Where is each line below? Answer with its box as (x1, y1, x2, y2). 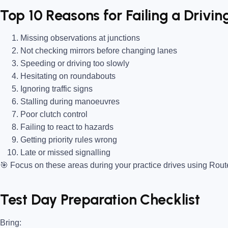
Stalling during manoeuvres (20, 97, 120, 106)
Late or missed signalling (20, 148, 110, 157)
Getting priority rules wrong (20, 135, 117, 145)
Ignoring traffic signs (20, 84, 93, 94)
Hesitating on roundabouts (20, 72, 116, 81)
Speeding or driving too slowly (20, 59, 129, 68)
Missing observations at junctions (20, 34, 140, 43)
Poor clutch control (20, 110, 88, 119)
